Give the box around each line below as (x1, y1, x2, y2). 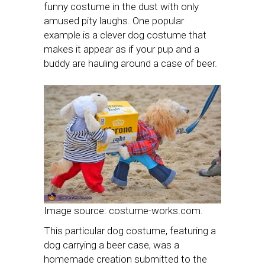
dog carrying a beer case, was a (44, 239, 179, 251)
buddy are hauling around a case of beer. (44, 57, 217, 70)
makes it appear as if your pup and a (44, 43, 199, 56)
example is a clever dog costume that (44, 29, 206, 41)
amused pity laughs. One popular (44, 15, 184, 27)
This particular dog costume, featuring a (44, 225, 216, 237)
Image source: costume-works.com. (44, 205, 203, 217)
